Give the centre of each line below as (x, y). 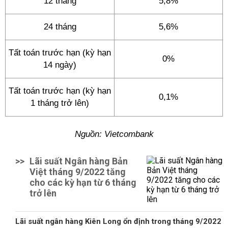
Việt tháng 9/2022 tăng (78, 172)
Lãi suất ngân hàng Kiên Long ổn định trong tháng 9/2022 (118, 221)
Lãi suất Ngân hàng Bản (79, 161)
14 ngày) (60, 65)
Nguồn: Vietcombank (114, 134)
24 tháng (60, 27)
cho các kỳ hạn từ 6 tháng (83, 182)
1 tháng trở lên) (60, 103)
